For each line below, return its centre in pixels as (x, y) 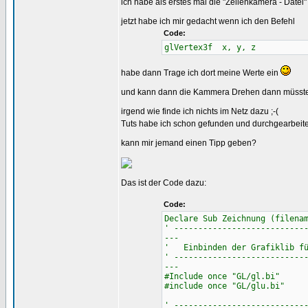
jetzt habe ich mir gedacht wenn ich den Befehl (208, 21)
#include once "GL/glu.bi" (224, 286)
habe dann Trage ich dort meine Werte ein (201, 73)
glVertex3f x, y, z (210, 47)
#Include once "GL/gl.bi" (222, 276)
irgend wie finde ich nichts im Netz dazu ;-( (200, 111)
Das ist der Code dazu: (164, 183)
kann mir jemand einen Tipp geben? (189, 143)
